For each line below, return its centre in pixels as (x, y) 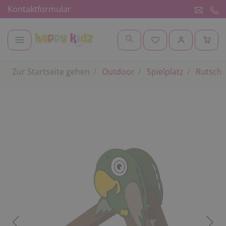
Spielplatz (164, 72)
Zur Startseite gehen (51, 72)
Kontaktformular (39, 9)
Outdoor (117, 72)
